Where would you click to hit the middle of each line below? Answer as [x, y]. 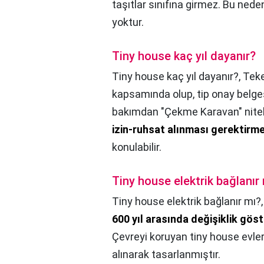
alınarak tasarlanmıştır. [166, 255]
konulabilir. [137, 147]
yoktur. [128, 22]
